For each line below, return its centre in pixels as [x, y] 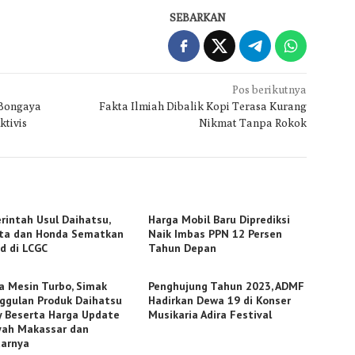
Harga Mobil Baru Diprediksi [219, 219]
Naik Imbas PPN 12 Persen [216, 233]
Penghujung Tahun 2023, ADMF [227, 286]
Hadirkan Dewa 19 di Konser [220, 300]
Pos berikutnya [270, 89]
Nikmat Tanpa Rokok [253, 122]
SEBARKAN [198, 17]
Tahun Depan [183, 248]
